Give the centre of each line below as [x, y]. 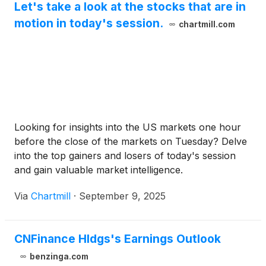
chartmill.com [207, 25]
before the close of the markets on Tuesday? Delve [131, 142]
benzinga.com [59, 257]
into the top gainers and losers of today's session [125, 156]
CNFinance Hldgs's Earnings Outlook [118, 239]
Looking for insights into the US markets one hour [128, 127]
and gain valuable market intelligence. [99, 170]
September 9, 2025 [122, 196]
